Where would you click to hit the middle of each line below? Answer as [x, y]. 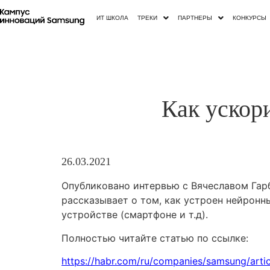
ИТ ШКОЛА [113, 17]
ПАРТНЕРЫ [195, 17]
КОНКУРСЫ [250, 17]
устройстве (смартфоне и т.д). [135, 215]
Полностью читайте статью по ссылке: [155, 238]
